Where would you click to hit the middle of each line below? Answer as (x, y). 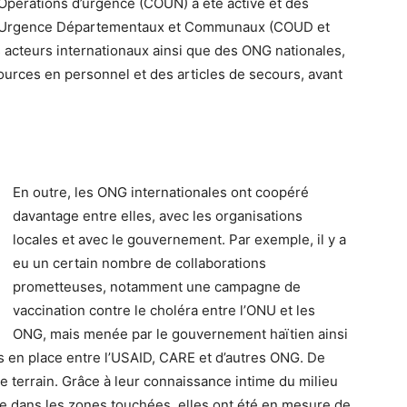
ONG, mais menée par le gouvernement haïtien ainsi (180, 334)
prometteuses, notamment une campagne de (157, 287)
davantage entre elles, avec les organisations (158, 216)
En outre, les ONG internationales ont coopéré (161, 192)
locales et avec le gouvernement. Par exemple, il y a (179, 239)
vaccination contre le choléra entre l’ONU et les (164, 310)
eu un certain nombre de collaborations (139, 263)
